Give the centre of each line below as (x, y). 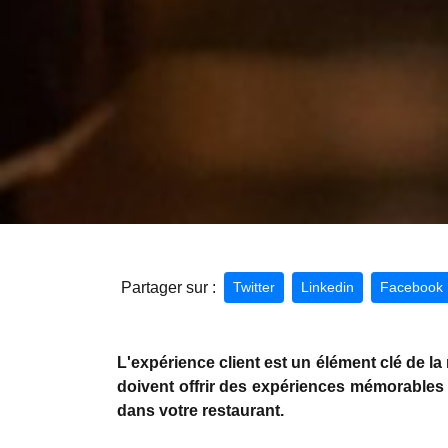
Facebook (411, 287)
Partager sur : (168, 287)
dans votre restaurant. (200, 410)
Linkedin (327, 287)
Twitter (254, 287)
